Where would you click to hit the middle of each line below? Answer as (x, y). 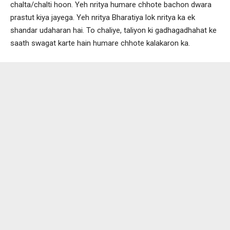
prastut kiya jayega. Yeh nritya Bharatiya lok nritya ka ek (103, 17)
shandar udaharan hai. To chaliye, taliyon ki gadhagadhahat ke (113, 30)
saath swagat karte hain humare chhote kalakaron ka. (100, 43)
